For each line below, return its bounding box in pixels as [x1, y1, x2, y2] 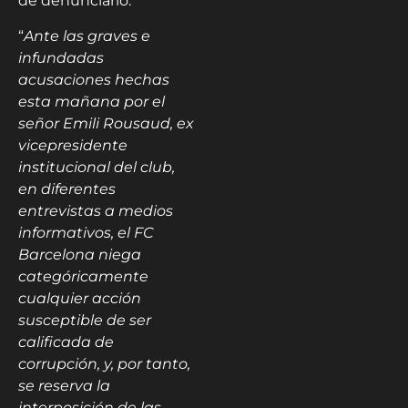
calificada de [18, 332, 114, 351]
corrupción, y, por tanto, [18, 354, 190, 372]
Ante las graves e [24, 26, 150, 45]
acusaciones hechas [18, 70, 169, 88]
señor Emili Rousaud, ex [18, 114, 194, 132]
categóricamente [18, 267, 148, 285]
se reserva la [18, 376, 110, 394]
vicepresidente [18, 136, 127, 154]
